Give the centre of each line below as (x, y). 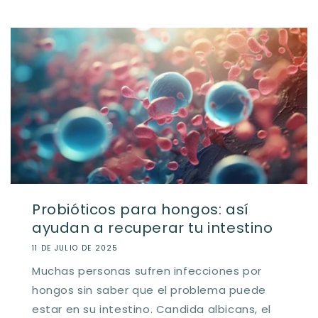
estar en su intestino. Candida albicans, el (152, 309)
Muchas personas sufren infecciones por (147, 270)
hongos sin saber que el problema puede (149, 290)
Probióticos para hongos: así (141, 209)
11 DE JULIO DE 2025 (75, 248)
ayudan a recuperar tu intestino (153, 227)
